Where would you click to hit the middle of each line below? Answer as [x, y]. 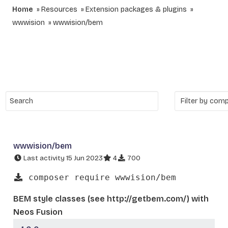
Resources [59, 9]
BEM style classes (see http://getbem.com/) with [111, 198]
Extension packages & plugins [136, 9]
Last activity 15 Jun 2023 [62, 158]
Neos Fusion [38, 212]
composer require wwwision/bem [100, 177]
